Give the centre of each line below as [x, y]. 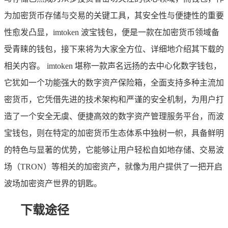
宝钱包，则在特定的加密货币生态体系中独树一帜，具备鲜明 [114, 133]
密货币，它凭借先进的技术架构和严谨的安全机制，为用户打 [114, 99]
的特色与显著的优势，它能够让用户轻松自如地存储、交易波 [114, 150]
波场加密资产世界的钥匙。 [53, 183]
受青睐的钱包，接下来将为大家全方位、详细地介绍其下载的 [114, 49]
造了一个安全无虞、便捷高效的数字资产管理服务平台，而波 [114, 116]
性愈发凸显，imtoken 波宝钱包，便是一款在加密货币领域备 [112, 32]
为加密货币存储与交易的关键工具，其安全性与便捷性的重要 [114, 15]
